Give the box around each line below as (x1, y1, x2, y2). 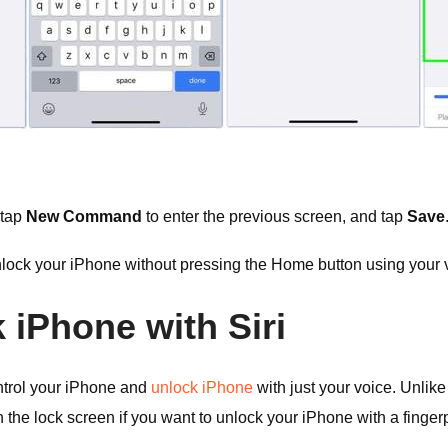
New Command (26, 208, 142, 225)
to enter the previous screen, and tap (142, 208, 407, 225)
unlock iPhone (151, 379, 253, 396)
